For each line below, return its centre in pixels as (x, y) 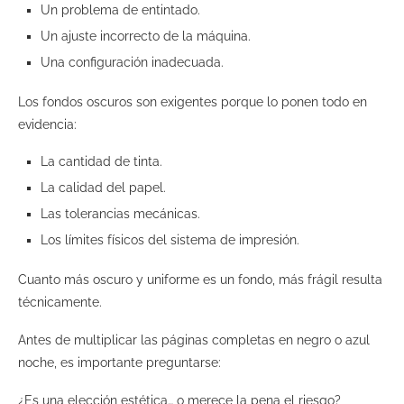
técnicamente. (62, 302)
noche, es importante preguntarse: (121, 362)
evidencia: (49, 124)
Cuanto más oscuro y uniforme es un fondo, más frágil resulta (200, 279)
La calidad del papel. (105, 187)
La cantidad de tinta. (103, 161)
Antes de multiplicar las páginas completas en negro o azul (194, 340)
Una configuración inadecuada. (134, 62)
